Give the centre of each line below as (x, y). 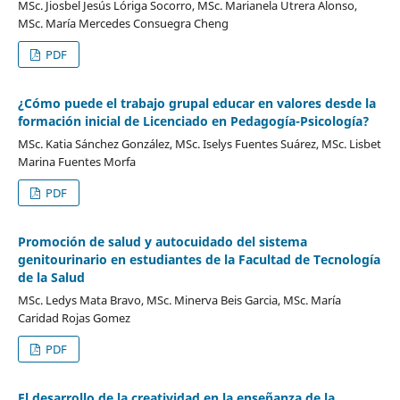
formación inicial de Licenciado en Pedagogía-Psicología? (193, 121)
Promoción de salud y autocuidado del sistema (162, 241)
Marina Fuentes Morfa (76, 161)
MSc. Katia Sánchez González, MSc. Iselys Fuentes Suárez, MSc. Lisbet (199, 143)
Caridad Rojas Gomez (74, 317)
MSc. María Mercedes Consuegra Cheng (123, 23)
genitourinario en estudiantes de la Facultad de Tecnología (199, 259)
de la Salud (51, 277)
